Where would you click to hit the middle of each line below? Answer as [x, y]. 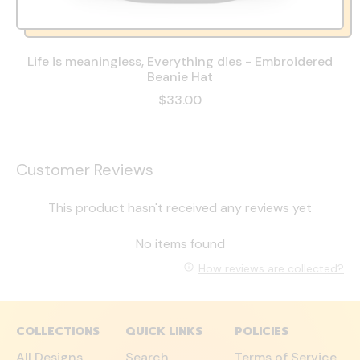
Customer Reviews [85, 170]
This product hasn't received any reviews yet [180, 208]
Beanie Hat [180, 77]
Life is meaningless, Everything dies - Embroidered [180, 62]
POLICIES [262, 331]
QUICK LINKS [164, 331]
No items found [180, 244]
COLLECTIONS [58, 331]
